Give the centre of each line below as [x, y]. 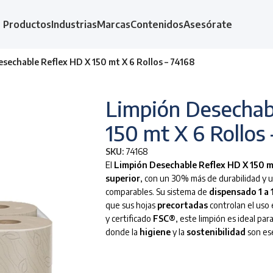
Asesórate [207, 24]
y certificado [129, 219]
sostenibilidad [216, 232]
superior [123, 179]
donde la [122, 232]
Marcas [113, 24]
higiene [155, 232]
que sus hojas [131, 205]
